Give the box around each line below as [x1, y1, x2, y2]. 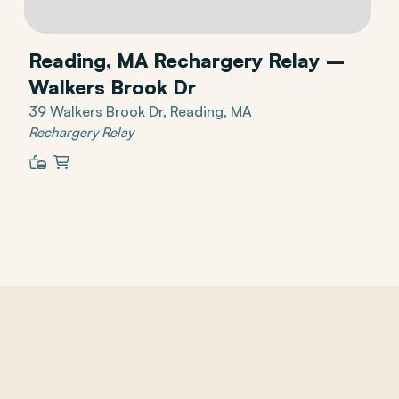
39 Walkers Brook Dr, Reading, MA [28, 102, 252, 120]
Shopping [54, 175, 103, 191]
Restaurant [29, 175, 85, 191]
